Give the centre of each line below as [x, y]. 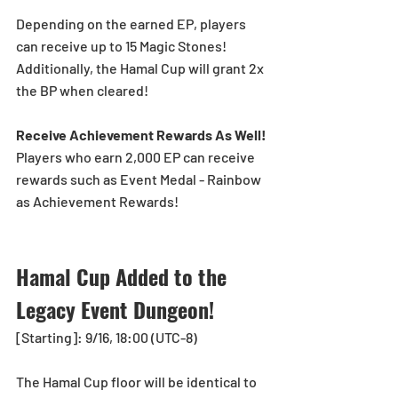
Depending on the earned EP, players [132, 23]
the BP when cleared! [82, 90]
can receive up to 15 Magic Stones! [121, 45]
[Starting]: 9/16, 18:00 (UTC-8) [107, 337]
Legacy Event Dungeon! [118, 309]
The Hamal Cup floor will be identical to [138, 381]
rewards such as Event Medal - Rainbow [140, 179]
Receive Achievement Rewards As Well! [141, 134]
